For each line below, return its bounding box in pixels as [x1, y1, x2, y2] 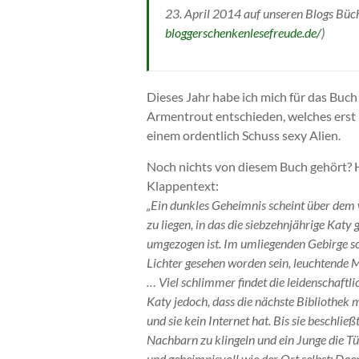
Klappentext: [147, 178, 219, 193]
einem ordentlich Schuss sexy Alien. [147, 127, 341, 143]
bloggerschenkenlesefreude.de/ [165, 25, 321, 40]
